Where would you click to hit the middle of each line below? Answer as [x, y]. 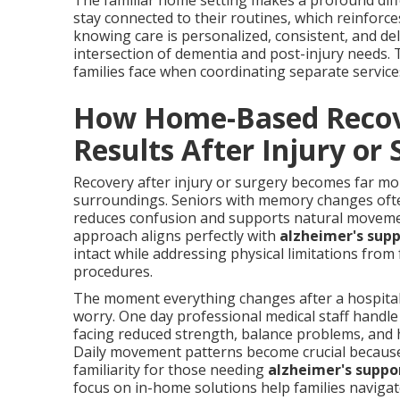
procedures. [113, 271]
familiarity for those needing [171, 370]
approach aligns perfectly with [176, 236]
